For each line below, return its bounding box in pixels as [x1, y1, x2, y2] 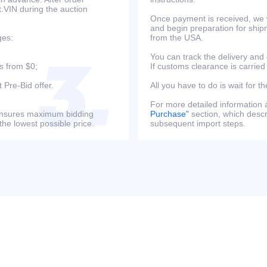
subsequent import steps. [150, 119, 246, 129]
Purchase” [150, 109, 189, 119]
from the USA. [150, 33, 203, 43]
